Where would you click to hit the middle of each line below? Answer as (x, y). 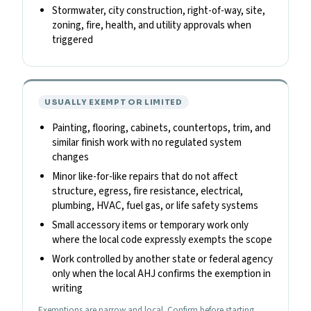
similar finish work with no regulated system (147, 142)
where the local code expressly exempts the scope (162, 239)
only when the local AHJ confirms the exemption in (161, 274)
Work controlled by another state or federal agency (162, 259)
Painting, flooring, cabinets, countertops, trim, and (161, 128)
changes (70, 157)
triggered (73, 40)
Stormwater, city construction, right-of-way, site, (159, 10)
